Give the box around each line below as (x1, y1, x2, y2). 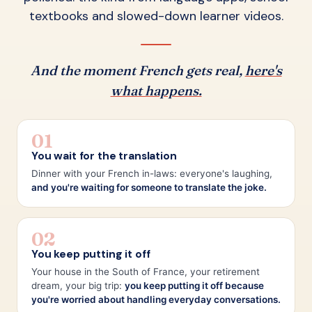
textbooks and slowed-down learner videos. (29, 7, 283, 24)
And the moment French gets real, (30, 61, 245, 79)
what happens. (110, 81, 202, 99)
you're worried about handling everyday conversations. (31, 293, 281, 305)
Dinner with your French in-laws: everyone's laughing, (31, 167, 272, 179)
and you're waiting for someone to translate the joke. (31, 181, 267, 193)
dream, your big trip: (31, 279, 125, 291)
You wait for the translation (31, 148, 177, 163)
